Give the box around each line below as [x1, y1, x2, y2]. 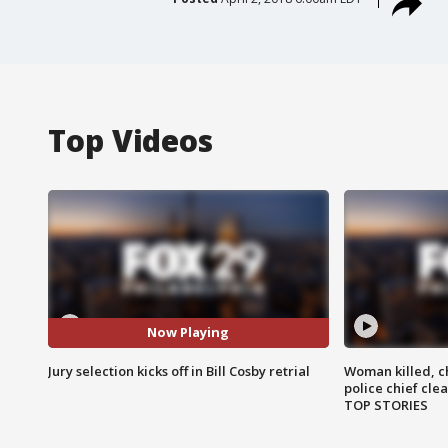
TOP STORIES [343, 395, 428, 414]
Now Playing [147, 323, 230, 342]
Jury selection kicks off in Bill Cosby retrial [48, 361, 310, 380]
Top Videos [48, 119, 213, 161]
